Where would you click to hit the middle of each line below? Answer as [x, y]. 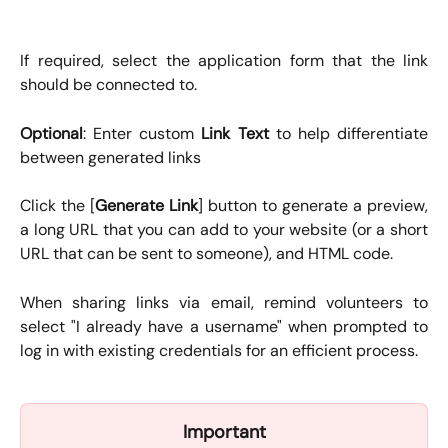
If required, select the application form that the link [224, 61]
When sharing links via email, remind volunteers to [224, 302]
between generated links [110, 157]
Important [224, 431]
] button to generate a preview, [313, 206]
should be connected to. [108, 85]
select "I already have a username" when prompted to [224, 326]
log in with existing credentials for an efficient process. [219, 350]
